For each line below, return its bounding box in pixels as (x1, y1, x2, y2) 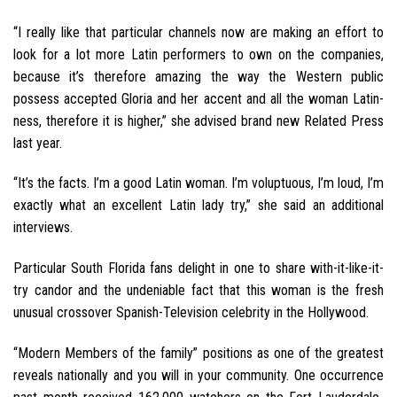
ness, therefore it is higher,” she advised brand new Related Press (13, 112, 384, 129)
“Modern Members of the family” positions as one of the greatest (13, 344, 384, 362)
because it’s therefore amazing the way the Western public (13, 67, 384, 85)
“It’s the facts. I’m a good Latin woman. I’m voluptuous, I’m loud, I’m (13, 175, 384, 192)
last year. (13, 134, 62, 152)
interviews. (13, 219, 73, 237)
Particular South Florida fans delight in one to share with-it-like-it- (13, 260, 384, 277)
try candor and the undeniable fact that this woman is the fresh (13, 282, 384, 300)
